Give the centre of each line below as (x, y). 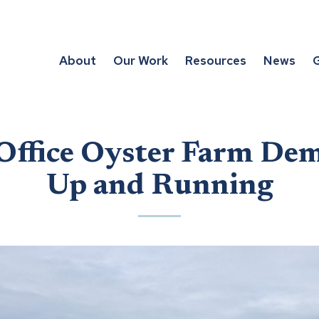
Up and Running (159, 187)
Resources (216, 60)
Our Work (141, 60)
